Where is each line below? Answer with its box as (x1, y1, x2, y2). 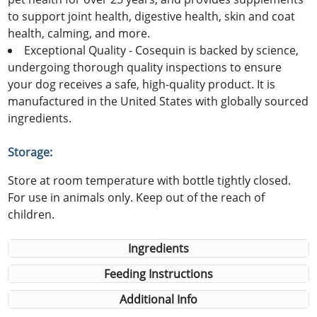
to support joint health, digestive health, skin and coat (8, 8, 296, 24)
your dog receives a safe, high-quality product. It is (8, 76, 276, 92)
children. (8, 206, 55, 222)
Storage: (8, 144, 53, 160)
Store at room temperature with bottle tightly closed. (8, 172, 292, 188)
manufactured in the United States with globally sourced (8, 93, 309, 109)
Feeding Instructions (104, 265, 213, 282)
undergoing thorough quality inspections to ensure (8, 59, 282, 75)
